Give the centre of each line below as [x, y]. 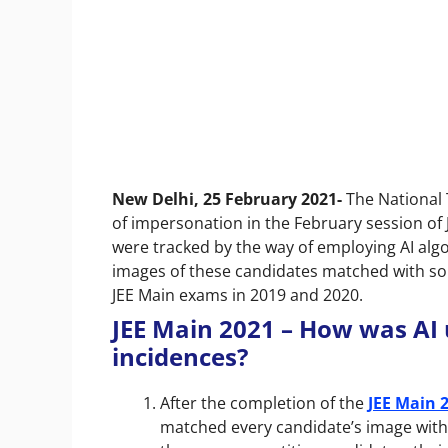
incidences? [180, 356]
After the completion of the [264, 402]
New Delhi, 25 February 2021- [229, 198]
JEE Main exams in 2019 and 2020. [239, 294]
